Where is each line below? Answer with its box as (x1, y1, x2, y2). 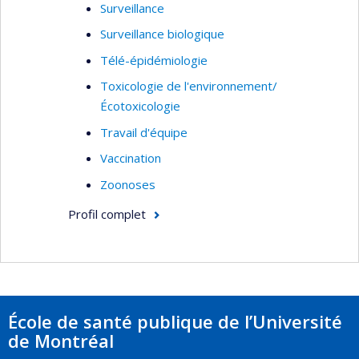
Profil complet (68, 206, 146, 222)
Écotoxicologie (100, 98, 180, 114)
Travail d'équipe (100, 123, 188, 140)
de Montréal (8, 328, 114, 353)
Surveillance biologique (100, 26, 224, 42)
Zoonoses (100, 175, 155, 192)
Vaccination (100, 150, 161, 166)
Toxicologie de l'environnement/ (100, 78, 277, 94)
